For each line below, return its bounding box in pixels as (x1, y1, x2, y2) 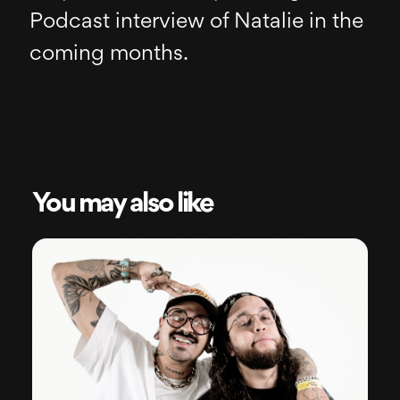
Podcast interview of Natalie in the (29, 12, 364, 34)
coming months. (29, 44, 194, 66)
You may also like (31, 191, 213, 219)
